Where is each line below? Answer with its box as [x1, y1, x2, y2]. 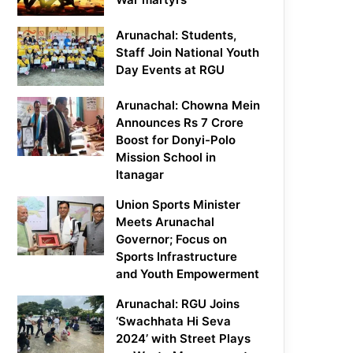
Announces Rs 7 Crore [116, 115, 244, 131]
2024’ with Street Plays [116, 331, 251, 347]
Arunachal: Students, [116, 28, 237, 43]
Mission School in [116, 150, 217, 165]
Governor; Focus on [116, 232, 228, 247]
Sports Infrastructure [116, 249, 238, 265]
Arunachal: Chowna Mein [116, 98, 261, 113]
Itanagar [116, 167, 165, 183]
